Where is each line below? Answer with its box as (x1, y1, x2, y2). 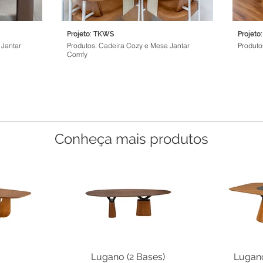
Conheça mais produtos (55, 130, 208, 147)
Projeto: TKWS (66, 30, 114, 38)
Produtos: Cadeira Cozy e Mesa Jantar (66, 41, 190, 50)
